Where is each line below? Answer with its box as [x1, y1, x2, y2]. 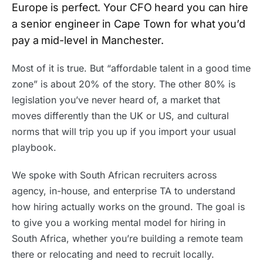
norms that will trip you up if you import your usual [12, 126, 236, 137]
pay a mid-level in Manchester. [12, 34, 164, 46]
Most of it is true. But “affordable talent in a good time [12, 62, 251, 74]
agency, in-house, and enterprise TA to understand [12, 185, 235, 197]
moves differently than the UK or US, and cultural [12, 110, 229, 122]
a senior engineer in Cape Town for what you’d [12, 18, 245, 30]
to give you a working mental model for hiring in [12, 217, 225, 228]
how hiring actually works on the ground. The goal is [12, 201, 245, 213]
